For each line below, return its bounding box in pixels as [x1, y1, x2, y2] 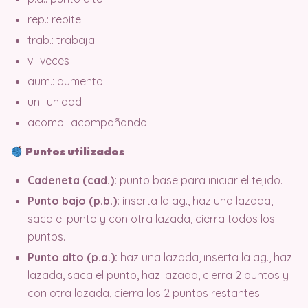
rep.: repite [27, 12, 81, 26]
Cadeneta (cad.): [27, 173, 117, 187]
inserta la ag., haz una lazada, [120, 194, 273, 208]
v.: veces [27, 54, 69, 67]
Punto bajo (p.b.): [27, 194, 120, 208]
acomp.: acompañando [27, 115, 147, 129]
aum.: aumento [27, 74, 103, 88]
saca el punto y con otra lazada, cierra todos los [27, 212, 275, 225]
